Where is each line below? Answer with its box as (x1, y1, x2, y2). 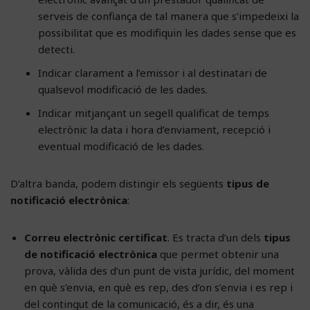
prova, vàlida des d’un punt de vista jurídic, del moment (24, 263, 295, 277)
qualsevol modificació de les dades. (38, 82, 208, 96)
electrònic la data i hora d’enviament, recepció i (38, 122, 271, 136)
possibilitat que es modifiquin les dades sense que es (38, 25, 296, 39)
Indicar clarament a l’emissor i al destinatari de (38, 65, 267, 80)
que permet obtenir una (157, 246, 279, 261)
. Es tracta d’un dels (167, 230, 264, 244)
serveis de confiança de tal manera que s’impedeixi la (38, 8, 299, 23)
